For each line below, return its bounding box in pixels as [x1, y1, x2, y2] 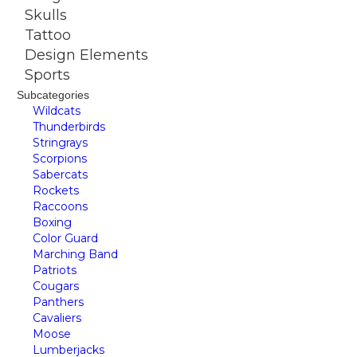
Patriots [33, 263, 76, 278]
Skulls [25, 6, 67, 25]
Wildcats [33, 104, 80, 119]
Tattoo [25, 26, 71, 45]
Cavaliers [33, 311, 81, 326]
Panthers [33, 295, 84, 310]
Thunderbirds [33, 120, 105, 135]
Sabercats [33, 167, 88, 182]
